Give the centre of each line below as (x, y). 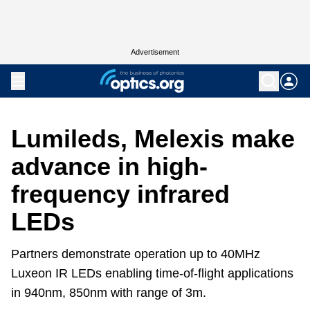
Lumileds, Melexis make (153, 139)
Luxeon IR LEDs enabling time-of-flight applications (152, 273)
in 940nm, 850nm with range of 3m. (109, 293)
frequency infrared (120, 194)
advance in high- (109, 166)
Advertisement (155, 52)
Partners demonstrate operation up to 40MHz (136, 254)
